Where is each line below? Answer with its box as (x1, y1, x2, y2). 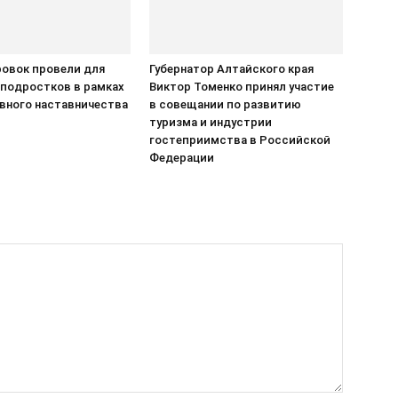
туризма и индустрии (149, 115, 272, 129)
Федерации (149, 151, 214, 164)
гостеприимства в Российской (149, 133, 330, 147)
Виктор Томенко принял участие (149, 80, 334, 93)
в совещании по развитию (149, 98, 301, 111)
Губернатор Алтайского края (149, 62, 314, 76)
